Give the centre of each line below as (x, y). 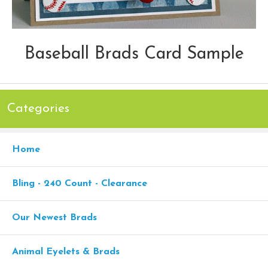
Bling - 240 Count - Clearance (80, 183)
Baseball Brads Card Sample (134, 54)
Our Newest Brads (54, 217)
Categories (38, 108)
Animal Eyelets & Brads (66, 252)
